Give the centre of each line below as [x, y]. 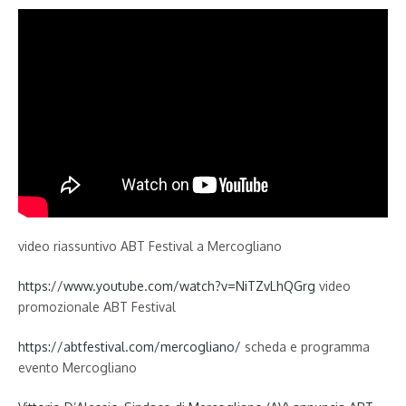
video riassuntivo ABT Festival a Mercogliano [150, 246]
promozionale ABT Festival [97, 307]
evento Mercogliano [77, 368]
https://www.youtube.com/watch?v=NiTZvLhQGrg [167, 286]
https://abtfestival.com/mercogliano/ [130, 347]
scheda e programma [305, 347]
